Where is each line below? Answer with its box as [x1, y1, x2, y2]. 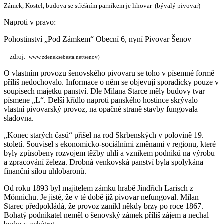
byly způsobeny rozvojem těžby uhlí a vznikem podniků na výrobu [4, 148, 215, 157]
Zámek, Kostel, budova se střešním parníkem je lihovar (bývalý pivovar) [4, 1, 200, 9]
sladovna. [4, 113, 34, 122]
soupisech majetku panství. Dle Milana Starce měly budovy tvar [4, 86, 205, 95]
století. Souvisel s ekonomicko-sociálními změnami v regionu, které [4, 139, 216, 148]
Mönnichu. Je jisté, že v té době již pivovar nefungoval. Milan [4, 192, 199, 201]
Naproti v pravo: [4, 17, 56, 26]
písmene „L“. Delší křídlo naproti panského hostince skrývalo [4, 95, 198, 104]
